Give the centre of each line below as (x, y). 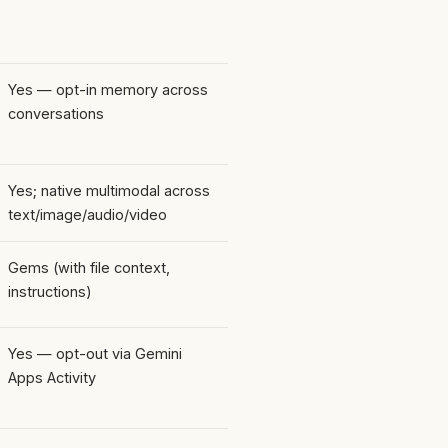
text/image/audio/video (87, 214)
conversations (56, 113)
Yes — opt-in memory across (108, 89)
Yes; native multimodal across (109, 190)
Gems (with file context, (89, 267)
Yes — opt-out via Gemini (95, 353)
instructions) (50, 291)
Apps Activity (52, 377)
